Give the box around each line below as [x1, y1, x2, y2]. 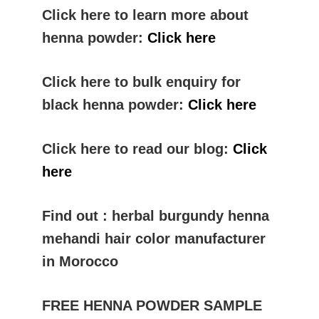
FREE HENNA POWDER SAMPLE [41, 297, 262, 313]
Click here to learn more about [41, 6, 249, 23]
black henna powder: [41, 96, 188, 113]
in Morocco [41, 253, 118, 269]
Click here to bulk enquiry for [41, 73, 241, 90]
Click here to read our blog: [41, 140, 233, 157]
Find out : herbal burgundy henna [41, 207, 269, 224]
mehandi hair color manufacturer [41, 230, 266, 246]
